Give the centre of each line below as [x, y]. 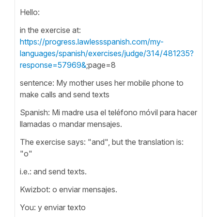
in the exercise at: [50, 30]
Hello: [30, 12]
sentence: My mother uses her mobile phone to [102, 83]
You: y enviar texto [53, 207]
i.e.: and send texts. [53, 171]
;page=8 [101, 65]
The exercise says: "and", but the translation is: [102, 142]
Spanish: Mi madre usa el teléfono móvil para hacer [108, 112]
